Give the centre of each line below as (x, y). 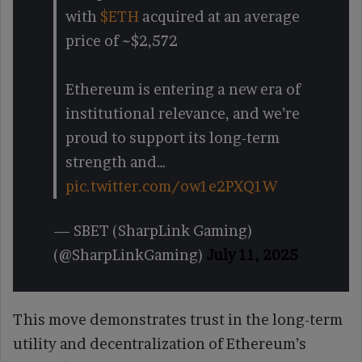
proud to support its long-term (173, 137)
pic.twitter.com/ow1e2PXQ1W (171, 186)
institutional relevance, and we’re (183, 113)
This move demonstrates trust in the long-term (178, 319)
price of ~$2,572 (122, 40)
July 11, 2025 (253, 255)
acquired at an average (219, 16)
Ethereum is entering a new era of (183, 89)
